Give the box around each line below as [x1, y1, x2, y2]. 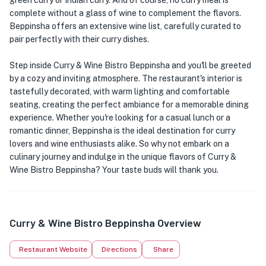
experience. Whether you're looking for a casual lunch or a [9, 113, 230, 122]
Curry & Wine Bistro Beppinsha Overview [9, 216, 201, 229]
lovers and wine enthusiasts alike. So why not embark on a [9, 139, 229, 148]
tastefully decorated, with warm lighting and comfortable [9, 87, 230, 96]
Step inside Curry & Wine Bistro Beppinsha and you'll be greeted [9, 61, 251, 70]
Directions [102, 245, 137, 254]
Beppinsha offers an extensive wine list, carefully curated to [9, 21, 241, 31]
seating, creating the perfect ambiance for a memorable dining [9, 100, 249, 109]
